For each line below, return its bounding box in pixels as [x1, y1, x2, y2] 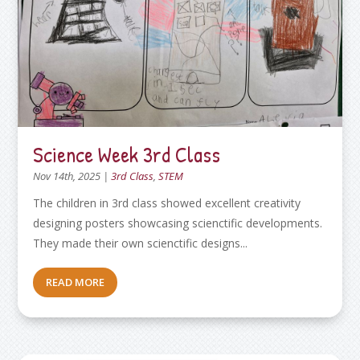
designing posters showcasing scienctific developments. [33, 215, 323, 231]
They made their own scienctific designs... [33, 235, 248, 251]
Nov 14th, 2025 [33, 168, 101, 183]
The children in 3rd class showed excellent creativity [33, 194, 301, 211]
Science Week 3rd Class [33, 139, 221, 169]
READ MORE [46, 274, 105, 289]
